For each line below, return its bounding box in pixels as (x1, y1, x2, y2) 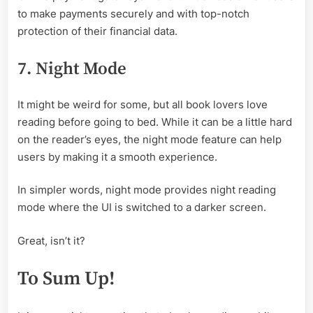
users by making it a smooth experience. (17, 150, 220, 163)
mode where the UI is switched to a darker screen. (17, 201, 269, 214)
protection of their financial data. (17, 24, 180, 38)
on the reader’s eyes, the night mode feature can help (17, 132, 282, 146)
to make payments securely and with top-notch (17, 7, 249, 20)
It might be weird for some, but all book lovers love (17, 97, 268, 111)
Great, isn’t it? (17, 233, 88, 247)
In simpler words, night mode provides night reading (17, 183, 276, 197)
